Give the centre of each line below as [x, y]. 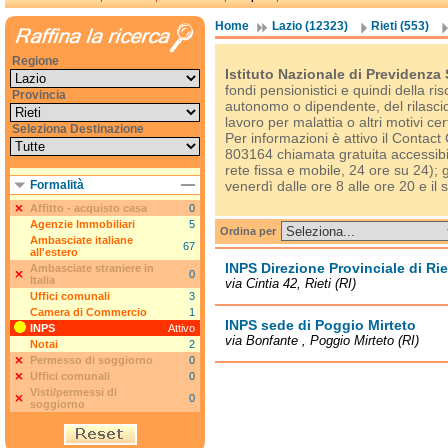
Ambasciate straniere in [92, 268]
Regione [35, 61]
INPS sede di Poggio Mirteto [320, 325]
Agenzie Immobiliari [82, 224]
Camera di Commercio [88, 312]
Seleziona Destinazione [78, 129]
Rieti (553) [400, 26]
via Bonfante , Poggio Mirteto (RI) [322, 340]
